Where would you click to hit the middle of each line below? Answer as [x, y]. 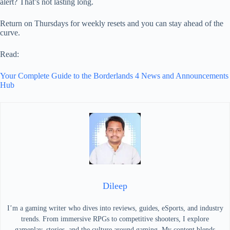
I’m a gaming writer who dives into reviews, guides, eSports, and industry [115, 208]
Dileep [115, 186]
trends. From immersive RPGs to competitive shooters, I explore [115, 219]
